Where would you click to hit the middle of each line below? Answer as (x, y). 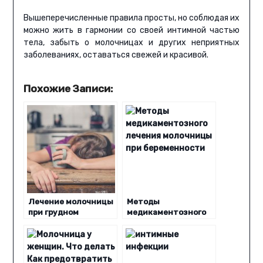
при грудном (53, 212)
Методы (143, 202)
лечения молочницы (168, 223)
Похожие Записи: (68, 89)
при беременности (165, 233)
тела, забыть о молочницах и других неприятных (131, 43)
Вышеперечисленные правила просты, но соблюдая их (131, 18)
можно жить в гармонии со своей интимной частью (131, 31)
